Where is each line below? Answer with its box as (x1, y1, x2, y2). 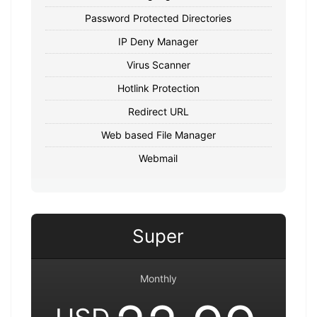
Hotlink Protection (117, 81, 200, 94)
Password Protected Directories (85, 11, 232, 24)
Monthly (139, 272, 177, 284)
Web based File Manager (100, 128, 216, 141)
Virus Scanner (126, 58, 190, 71)
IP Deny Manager (118, 35, 199, 47)
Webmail (139, 151, 178, 164)
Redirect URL (127, 105, 189, 117)
